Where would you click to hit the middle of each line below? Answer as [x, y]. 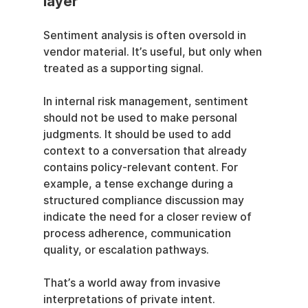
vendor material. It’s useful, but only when [154, 52]
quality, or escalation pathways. [126, 250]
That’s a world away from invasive [133, 283]
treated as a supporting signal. [123, 68]
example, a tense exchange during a [139, 184]
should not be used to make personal [141, 118]
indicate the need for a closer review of [148, 217]
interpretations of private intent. [130, 299]
